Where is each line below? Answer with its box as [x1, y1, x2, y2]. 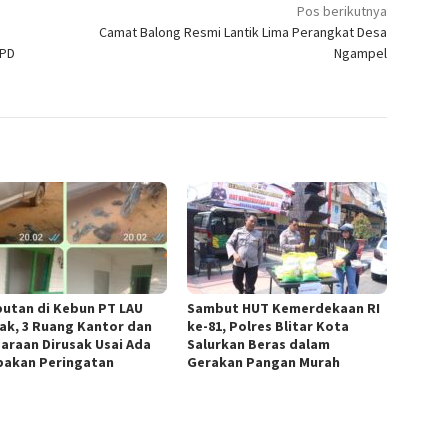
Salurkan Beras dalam [187, 335, 331, 354]
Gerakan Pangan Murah [187, 353, 341, 372]
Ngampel [334, 44, 388, 63]
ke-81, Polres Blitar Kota [187, 317, 350, 336]
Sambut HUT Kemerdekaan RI [187, 299, 381, 318]
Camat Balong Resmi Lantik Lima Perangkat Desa [99, 23, 388, 42]
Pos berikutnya [297, 2, 388, 21]
